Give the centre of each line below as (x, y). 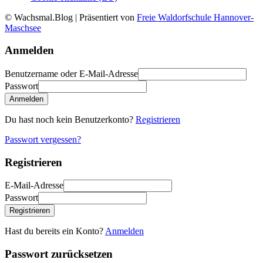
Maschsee (23, 28)
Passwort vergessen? (43, 139)
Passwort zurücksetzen (59, 254)
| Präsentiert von (105, 17)
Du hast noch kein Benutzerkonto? (70, 119)
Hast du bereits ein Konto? (55, 231)
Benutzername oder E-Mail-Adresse (71, 73)
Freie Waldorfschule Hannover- (195, 17)
